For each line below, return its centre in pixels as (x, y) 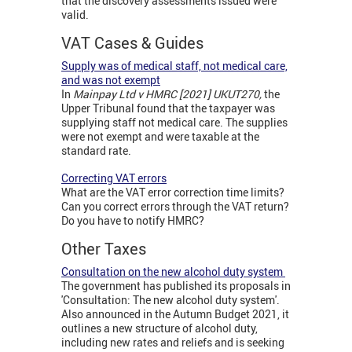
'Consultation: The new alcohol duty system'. (170, 300)
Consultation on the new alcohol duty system (173, 272)
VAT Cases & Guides (134, 43)
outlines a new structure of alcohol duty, (159, 328)
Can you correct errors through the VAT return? (175, 207)
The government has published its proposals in (176, 286)
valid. (75, 15)
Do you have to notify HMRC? (133, 221)
